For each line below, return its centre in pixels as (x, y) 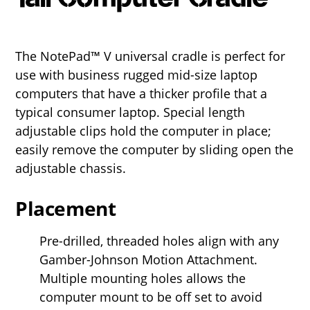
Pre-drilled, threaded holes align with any (159, 240)
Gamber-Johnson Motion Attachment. (149, 259)
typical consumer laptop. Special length (130, 112)
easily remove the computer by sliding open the (155, 149)
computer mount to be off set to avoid (151, 297)
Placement (66, 208)
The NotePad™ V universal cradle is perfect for (151, 56)
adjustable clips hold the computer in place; (144, 130)
